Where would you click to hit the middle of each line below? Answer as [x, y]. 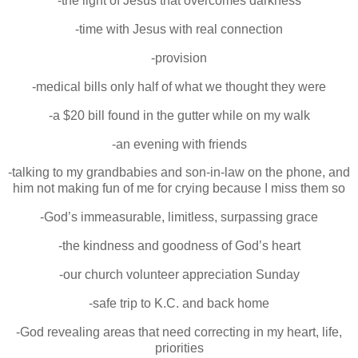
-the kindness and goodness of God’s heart [179, 246]
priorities [179, 348]
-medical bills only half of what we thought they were [179, 86]
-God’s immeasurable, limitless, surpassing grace [179, 217]
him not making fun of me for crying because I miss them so [179, 189]
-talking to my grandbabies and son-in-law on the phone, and [179, 173]
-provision [179, 58]
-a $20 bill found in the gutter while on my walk [179, 115]
